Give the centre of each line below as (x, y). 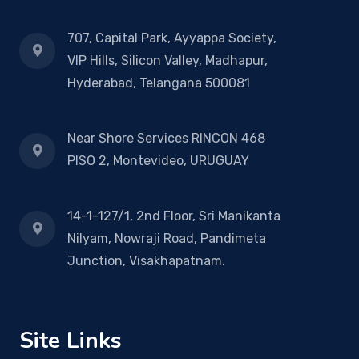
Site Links (71, 340)
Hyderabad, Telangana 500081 (159, 83)
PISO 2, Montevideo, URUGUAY (158, 160)
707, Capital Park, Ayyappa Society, (172, 38)
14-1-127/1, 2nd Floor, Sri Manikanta (174, 216)
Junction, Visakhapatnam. (146, 260)
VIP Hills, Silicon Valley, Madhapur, (167, 60)
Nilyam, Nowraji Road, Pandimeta (167, 238)
